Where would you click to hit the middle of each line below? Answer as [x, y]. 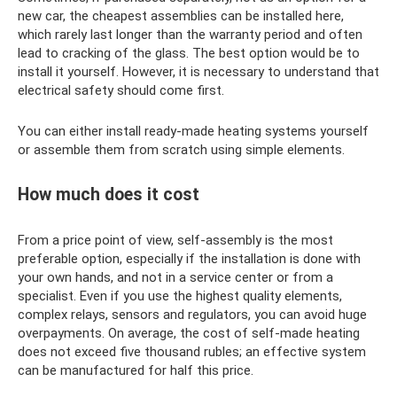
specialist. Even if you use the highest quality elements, [180, 296]
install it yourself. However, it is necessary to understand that [198, 71]
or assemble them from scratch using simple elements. [181, 149]
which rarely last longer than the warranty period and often [190, 34]
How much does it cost [109, 195]
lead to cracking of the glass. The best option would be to [189, 53]
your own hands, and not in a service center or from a [175, 277]
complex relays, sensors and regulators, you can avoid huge [192, 314]
